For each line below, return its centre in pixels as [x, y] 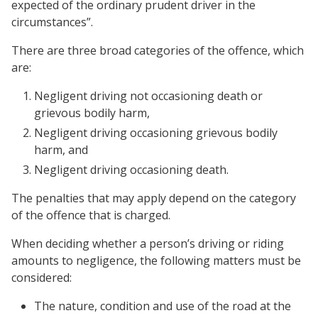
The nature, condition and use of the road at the [163, 306]
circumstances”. [52, 22]
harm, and [61, 150]
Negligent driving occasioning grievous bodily [156, 133]
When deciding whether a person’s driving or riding [148, 243]
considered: [42, 278]
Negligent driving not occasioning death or [148, 96]
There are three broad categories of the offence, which [158, 50]
